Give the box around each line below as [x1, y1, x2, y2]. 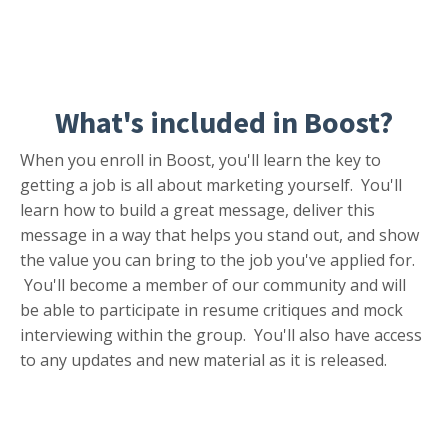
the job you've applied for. [220, 249, 419, 272]
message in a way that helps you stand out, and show [20, 224, 419, 247]
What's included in [55, 103, 298, 142]
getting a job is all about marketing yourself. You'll [20, 174, 402, 197]
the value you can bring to [20, 249, 216, 272]
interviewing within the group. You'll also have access [20, 324, 422, 347]
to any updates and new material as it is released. [20, 349, 387, 372]
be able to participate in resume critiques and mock [20, 299, 403, 322]
